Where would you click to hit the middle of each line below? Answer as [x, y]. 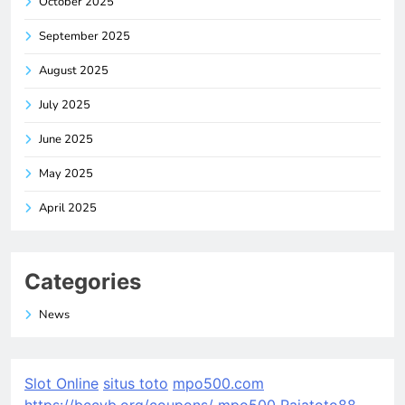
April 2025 [68, 207]
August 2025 [74, 70]
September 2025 [85, 36]
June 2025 [66, 139]
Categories [83, 281]
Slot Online [61, 383]
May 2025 [66, 173]
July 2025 [65, 104]
